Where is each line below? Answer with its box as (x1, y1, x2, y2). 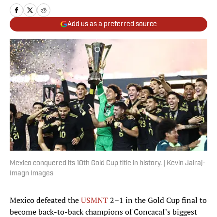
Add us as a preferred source (67, 20, 157, 28)
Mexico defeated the (10, 195, 81, 206)
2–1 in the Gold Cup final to (108, 195, 207, 206)
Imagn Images (10, 170, 53, 178)
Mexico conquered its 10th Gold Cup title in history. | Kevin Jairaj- (10, 160, 205, 168)
